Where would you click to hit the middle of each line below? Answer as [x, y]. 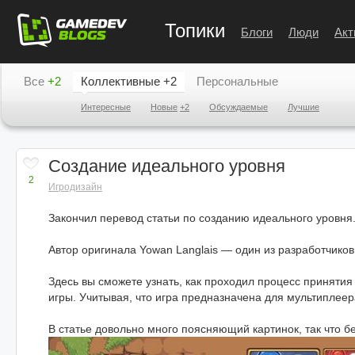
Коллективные [120, 81]
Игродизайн [75, 187]
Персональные [237, 81]
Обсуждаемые [239, 107]
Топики [195, 31]
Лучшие [303, 107]
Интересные [106, 107]
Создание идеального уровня [167, 166]
